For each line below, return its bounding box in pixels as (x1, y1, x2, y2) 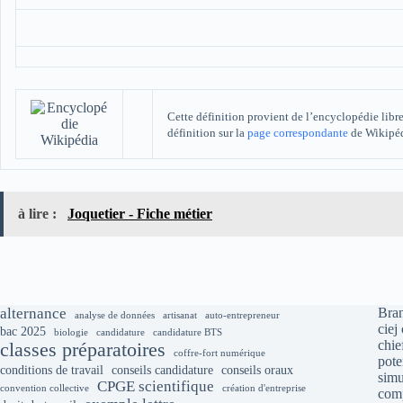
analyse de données (75, 310, 155, 321)
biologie (54, 327, 88, 338)
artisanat (163, 310, 197, 321)
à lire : (18, 206, 60, 222)
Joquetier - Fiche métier (67, 206, 212, 222)
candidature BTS (153, 327, 222, 338)
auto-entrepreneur (205, 310, 280, 321)
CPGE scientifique (97, 378, 214, 396)
